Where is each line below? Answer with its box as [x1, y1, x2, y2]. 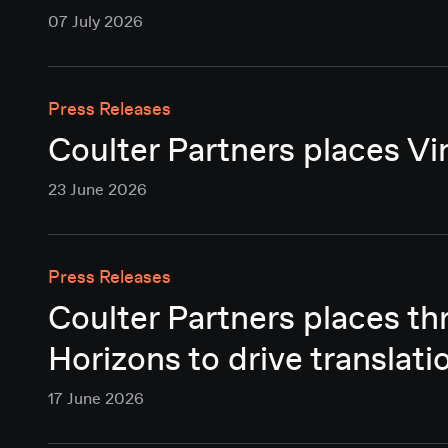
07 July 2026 [48, 14, 143, 31]
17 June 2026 [48, 391, 144, 408]
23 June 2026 [48, 182, 147, 199]
